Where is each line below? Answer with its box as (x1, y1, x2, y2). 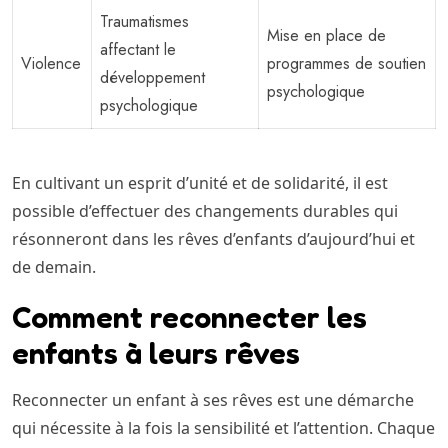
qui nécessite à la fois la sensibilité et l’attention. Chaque (12, 417, 435, 440)
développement (100, 66, 205, 90)
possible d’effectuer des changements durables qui (12, 200, 398, 223)
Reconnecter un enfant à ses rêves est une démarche (12, 389, 414, 412)
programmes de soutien (267, 52, 426, 76)
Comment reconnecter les (12, 299, 367, 336)
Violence (21, 52, 81, 76)
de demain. (12, 256, 96, 279)
